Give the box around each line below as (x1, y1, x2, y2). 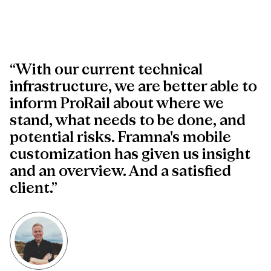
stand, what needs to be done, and (10, 114, 246, 129)
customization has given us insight (10, 148, 250, 163)
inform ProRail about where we (10, 97, 224, 112)
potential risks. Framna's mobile (10, 131, 231, 146)
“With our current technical (10, 63, 203, 78)
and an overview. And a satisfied (10, 165, 231, 180)
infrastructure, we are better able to (10, 80, 257, 95)
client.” (10, 181, 57, 197)
